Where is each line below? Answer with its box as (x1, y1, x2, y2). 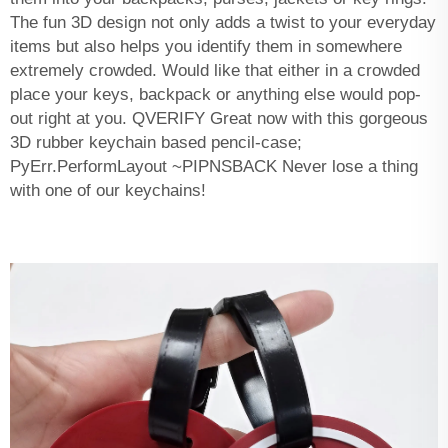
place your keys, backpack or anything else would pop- (10, 84, 421, 104)
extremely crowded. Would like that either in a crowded (10, 60, 420, 80)
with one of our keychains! (10, 180, 206, 200)
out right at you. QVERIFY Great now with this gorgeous (10, 108, 428, 128)
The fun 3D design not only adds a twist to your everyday (10, 12, 436, 32)
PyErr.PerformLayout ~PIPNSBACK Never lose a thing (10, 156, 418, 176)
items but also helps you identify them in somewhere (10, 36, 402, 56)
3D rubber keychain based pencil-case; (10, 132, 302, 152)
